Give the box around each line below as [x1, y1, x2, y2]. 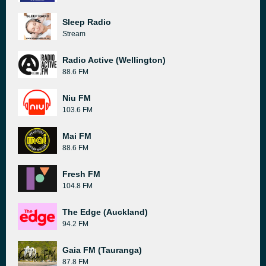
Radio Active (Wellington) [62, 55, 166, 65]
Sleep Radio [62, 17, 111, 27]
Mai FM [62, 131, 91, 141]
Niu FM [62, 93, 91, 103]
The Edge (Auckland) [62, 207, 148, 217]
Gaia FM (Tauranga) [62, 245, 142, 255]
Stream [62, 30, 85, 38]
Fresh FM [62, 169, 100, 179]
